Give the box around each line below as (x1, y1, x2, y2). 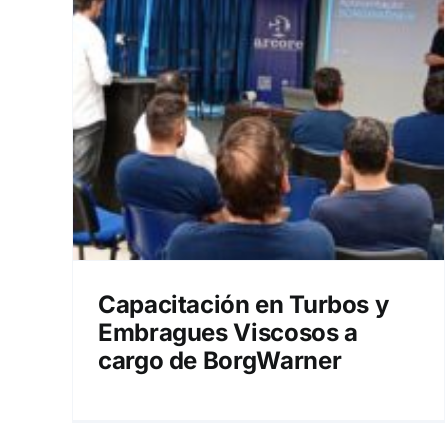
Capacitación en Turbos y (98, 290, 389, 319)
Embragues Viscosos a (98, 318, 358, 347)
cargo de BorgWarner (98, 346, 342, 375)
